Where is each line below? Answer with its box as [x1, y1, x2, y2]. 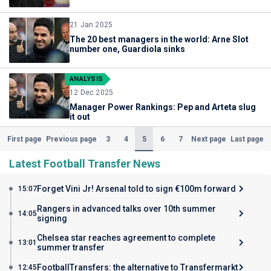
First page [7, 135, 42, 144]
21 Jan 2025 [70, 21, 113, 29]
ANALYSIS [70, 75, 103, 83]
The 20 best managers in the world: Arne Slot [70, 34, 249, 44]
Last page [230, 135, 264, 144]
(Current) [145, 134, 178, 143]
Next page [191, 135, 227, 144]
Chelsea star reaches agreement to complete [37, 233, 215, 243]
